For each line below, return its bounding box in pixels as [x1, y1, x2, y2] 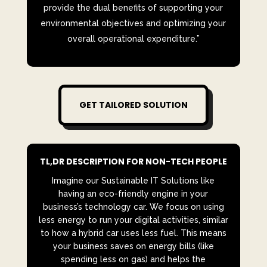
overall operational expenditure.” [67, 34, 200, 44]
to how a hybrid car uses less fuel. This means [40, 228, 226, 238]
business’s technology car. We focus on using [42, 202, 224, 212]
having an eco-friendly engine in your [58, 189, 209, 199]
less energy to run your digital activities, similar [38, 215, 228, 225]
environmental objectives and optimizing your [41, 18, 226, 29]
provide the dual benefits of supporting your [44, 3, 223, 13]
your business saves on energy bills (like [52, 241, 214, 252]
